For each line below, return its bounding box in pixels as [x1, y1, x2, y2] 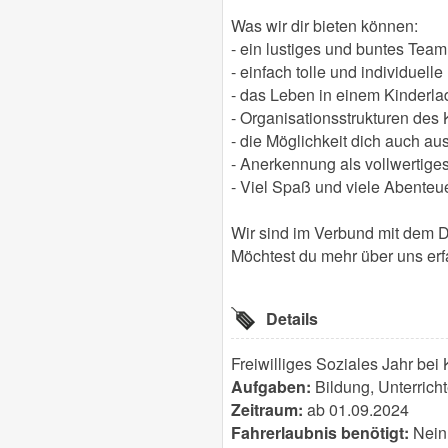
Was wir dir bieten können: [231, 13, 418, 37]
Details [266, 306, 319, 330]
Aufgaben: [231, 374, 311, 398]
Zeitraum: [231, 397, 303, 421]
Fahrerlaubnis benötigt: [231, 420, 409, 444]
